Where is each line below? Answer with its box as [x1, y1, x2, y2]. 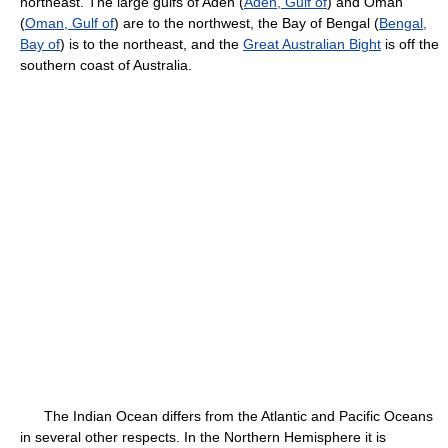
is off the [381, 36, 439, 52]
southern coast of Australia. [20, 57, 192, 73]
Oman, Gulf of [25, 15, 114, 31]
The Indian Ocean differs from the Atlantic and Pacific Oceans [20, 408, 433, 424]
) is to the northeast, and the [60, 36, 243, 52]
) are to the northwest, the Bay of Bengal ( [114, 15, 379, 31]
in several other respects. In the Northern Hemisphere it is [20, 429, 386, 445]
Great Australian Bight [243, 36, 381, 52]
